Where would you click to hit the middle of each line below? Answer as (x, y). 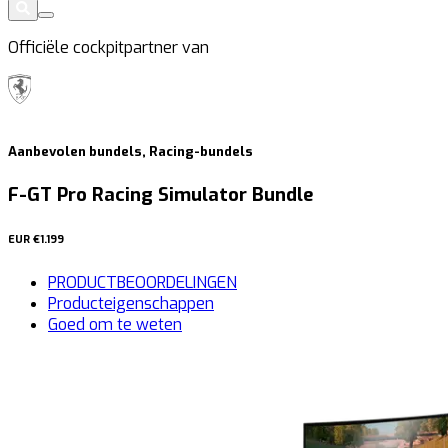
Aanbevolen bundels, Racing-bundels (130, 152)
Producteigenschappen (131, 304)
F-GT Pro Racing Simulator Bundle (161, 195)
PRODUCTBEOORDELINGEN (142, 283)
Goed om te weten (115, 325)
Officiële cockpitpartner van (108, 47)
